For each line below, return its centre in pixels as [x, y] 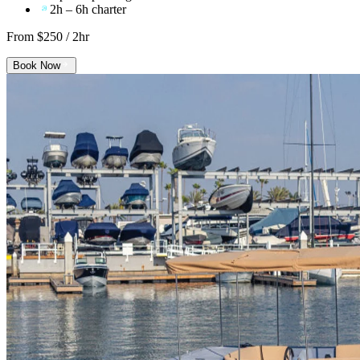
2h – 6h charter [88, 10]
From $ [25, 37]
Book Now [37, 66]
